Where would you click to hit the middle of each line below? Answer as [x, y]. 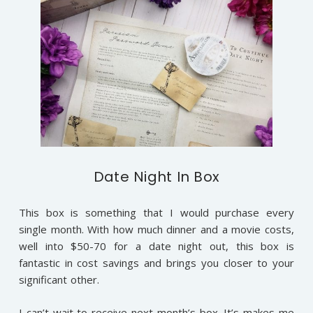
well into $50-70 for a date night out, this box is [156, 246]
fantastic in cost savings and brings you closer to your [156, 263]
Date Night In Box [156, 177]
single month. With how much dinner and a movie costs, [156, 230]
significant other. [59, 280]
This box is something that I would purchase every [156, 213]
